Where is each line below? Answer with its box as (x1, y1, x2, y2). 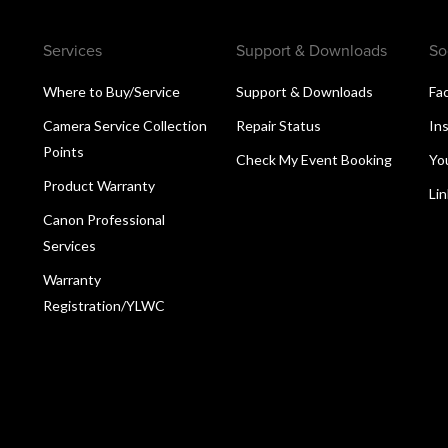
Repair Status (235, 116, 321, 134)
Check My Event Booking (235, 150, 392, 168)
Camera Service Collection (42, 116, 207, 134)
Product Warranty (42, 176, 155, 194)
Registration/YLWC (42, 296, 165, 314)
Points (42, 142, 84, 160)
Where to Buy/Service (42, 82, 180, 100)
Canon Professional (42, 210, 165, 228)
